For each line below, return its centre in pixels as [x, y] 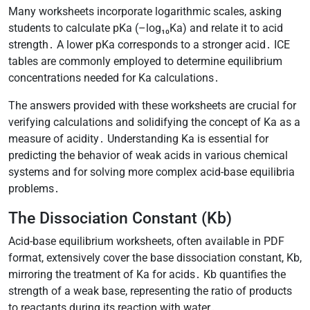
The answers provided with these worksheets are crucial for [152, 105]
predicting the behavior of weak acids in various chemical [148, 155]
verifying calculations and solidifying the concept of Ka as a [154, 122]
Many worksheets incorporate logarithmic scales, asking [145, 11]
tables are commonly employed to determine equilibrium [145, 61]
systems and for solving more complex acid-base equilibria [152, 172]
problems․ [34, 188]
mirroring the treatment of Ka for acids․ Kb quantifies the [147, 274]
